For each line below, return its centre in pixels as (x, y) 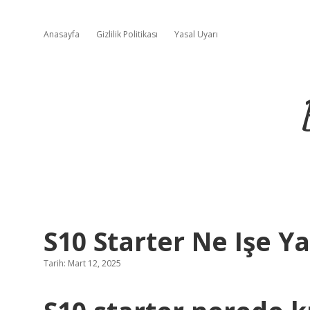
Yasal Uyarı (196, 34)
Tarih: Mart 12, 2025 (82, 263)
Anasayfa (62, 34)
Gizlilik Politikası (127, 34)
